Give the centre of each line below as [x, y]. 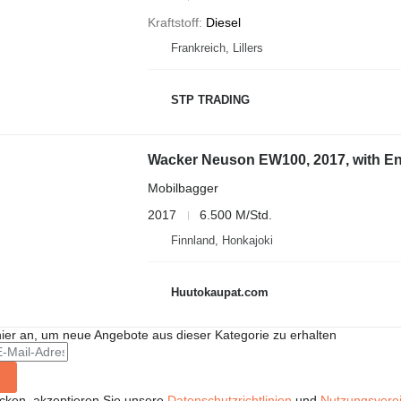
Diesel [223, 22]
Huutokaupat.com [219, 292]
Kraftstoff [173, 22]
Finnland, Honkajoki [222, 240]
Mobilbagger [183, 188]
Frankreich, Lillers [217, 48]
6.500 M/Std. [235, 215]
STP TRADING [210, 99]
